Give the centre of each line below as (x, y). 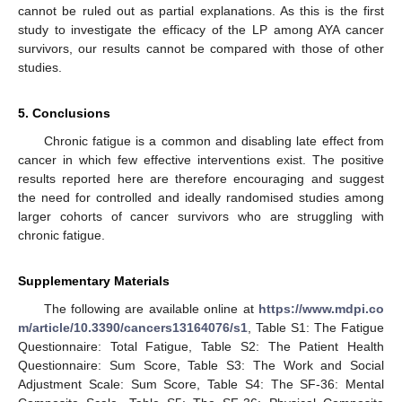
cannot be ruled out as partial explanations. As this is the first (201, 10)
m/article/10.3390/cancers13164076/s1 (133, 327)
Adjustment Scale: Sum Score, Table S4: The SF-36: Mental (201, 384)
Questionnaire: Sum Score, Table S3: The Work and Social (201, 365)
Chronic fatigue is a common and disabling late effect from (214, 140)
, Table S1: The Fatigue (316, 327)
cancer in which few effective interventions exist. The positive (201, 159)
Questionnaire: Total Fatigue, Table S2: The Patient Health (201, 346)
